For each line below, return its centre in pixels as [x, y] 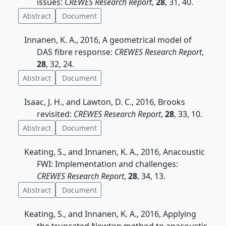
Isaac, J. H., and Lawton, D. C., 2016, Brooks [105, 102]
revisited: [55, 114]
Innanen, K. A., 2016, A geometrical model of [108, 40]
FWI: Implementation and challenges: [107, 164]
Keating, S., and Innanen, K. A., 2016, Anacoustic [115, 152]
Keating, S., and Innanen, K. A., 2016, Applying [110, 214]
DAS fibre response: [76, 52]
